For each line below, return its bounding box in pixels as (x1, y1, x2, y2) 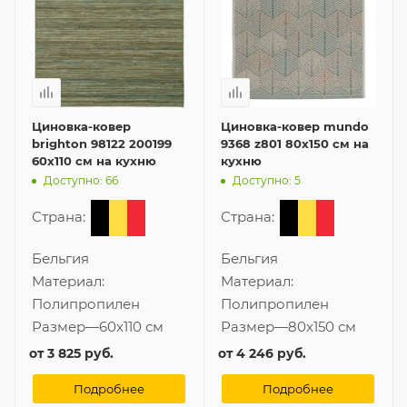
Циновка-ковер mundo (221, 118, 369, 134)
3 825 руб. (47, 344, 114, 362)
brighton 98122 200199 (32, 135, 172, 151)
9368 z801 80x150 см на (221, 135, 369, 151)
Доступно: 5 (233, 174, 301, 188)
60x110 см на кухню (32, 153, 156, 168)
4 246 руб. (236, 344, 306, 362)
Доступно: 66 (44, 174, 118, 188)
